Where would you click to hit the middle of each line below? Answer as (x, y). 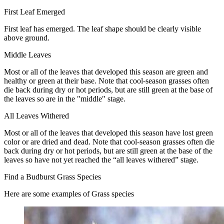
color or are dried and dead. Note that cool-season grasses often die (109, 142)
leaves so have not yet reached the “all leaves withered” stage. (101, 160)
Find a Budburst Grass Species (52, 177)
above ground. (27, 38)
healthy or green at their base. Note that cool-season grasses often (106, 81)
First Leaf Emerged (34, 12)
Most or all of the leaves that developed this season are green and (106, 72)
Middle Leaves (27, 55)
